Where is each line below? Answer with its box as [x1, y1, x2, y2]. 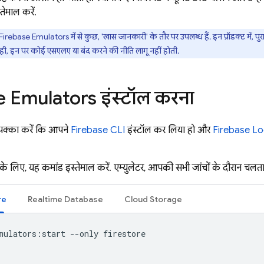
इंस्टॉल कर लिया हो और [125, 124, 213, 136]
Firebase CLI [71, 124, 125, 136]
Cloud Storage [124, 194, 182, 204]
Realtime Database [28, 194, 103, 204]
